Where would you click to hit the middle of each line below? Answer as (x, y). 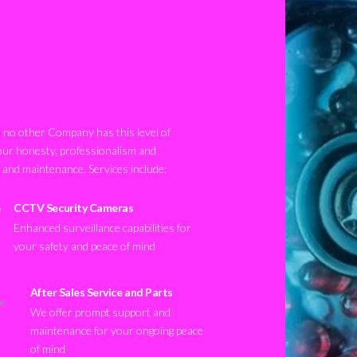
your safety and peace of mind (85, 245)
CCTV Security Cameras (74, 208)
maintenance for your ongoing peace (116, 330)
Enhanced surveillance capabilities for (103, 227)
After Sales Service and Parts (101, 292)
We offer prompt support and (100, 312)
